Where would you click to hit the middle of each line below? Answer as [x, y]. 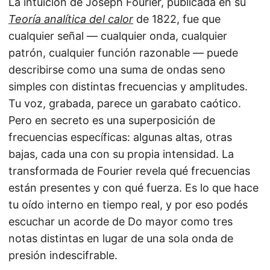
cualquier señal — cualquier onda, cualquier [118, 36]
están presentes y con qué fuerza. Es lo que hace [133, 188]
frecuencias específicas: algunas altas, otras [120, 137]
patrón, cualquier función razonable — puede [123, 53]
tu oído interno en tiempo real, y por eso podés [128, 205]
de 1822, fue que [177, 19]
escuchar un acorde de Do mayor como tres [121, 222]
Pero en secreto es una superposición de [112, 121]
